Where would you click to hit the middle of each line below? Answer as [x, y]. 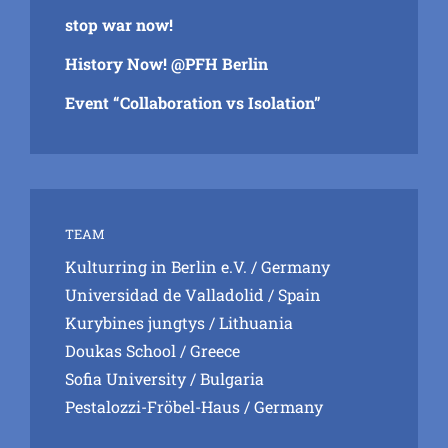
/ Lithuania [249, 323]
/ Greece [208, 351]
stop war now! [119, 25]
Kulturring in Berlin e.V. [156, 267]
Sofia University [125, 379]
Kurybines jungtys [135, 323]
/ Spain [292, 295]
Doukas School [120, 351]
